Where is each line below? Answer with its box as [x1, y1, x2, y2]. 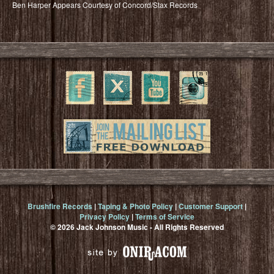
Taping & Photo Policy [98, 201, 173, 212]
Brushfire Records [28, 201, 92, 212]
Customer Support [179, 201, 243, 212]
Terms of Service [135, 211, 194, 223]
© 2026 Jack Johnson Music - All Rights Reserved [50, 221, 224, 233]
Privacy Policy [80, 211, 130, 223]
